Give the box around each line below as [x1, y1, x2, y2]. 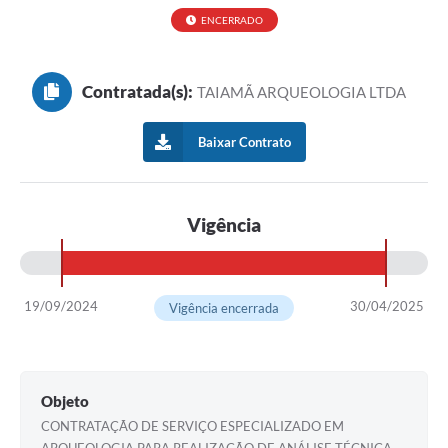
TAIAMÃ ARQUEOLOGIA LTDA [197, 83, 407, 102]
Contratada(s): [81, 81, 193, 103]
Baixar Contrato [197, 134, 291, 151]
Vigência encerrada [168, 300, 279, 317]
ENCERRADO [200, 14, 263, 27]
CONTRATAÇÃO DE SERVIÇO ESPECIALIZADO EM [41, 418, 344, 435]
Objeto [41, 392, 89, 411]
